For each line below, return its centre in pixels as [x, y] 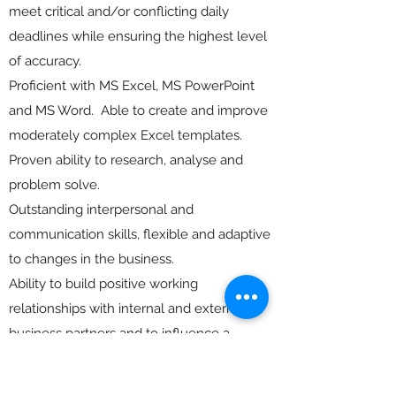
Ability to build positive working [103, 284]
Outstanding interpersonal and [101, 209]
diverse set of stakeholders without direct [135, 358]
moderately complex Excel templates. [126, 135]
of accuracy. [45, 61]
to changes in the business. [91, 259]
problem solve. [54, 185]
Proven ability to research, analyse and [126, 160]
